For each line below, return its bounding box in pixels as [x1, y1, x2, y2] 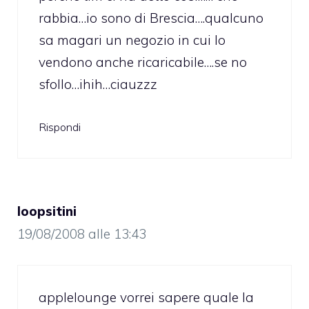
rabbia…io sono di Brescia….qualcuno [39, 10, 263, 27]
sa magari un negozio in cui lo [39, 32, 226, 49]
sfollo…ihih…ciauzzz [39, 76, 157, 93]
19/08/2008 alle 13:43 [17, 225, 146, 242]
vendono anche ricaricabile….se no [39, 54, 247, 71]
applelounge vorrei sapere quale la [39, 289, 254, 306]
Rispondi [39, 119, 81, 134]
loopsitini [17, 202, 77, 219]
